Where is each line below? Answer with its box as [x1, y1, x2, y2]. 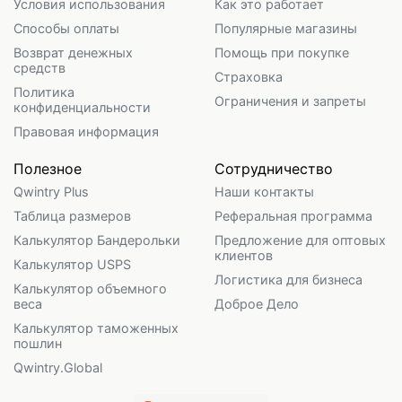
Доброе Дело [214, 296, 299, 312]
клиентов [214, 248, 273, 264]
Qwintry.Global [13, 360, 102, 376]
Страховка [214, 69, 283, 85]
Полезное [13, 160, 82, 179]
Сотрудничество [214, 160, 333, 179]
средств [13, 60, 66, 76]
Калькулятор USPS [13, 257, 131, 273]
